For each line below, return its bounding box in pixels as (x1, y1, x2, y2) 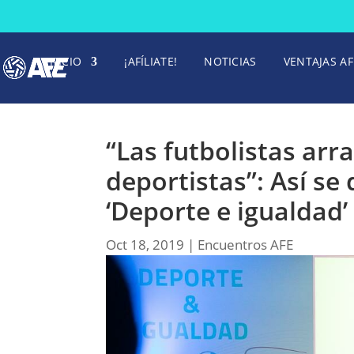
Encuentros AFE (198, 235, 294, 254)
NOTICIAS (204, 54, 257, 69)
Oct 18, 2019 (106, 235, 185, 254)
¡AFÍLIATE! (124, 54, 178, 69)
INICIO (46, 54, 82, 69)
